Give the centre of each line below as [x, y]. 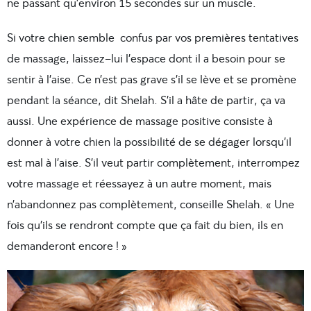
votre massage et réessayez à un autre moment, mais [139, 183]
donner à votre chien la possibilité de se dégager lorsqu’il [149, 142]
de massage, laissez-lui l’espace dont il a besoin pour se [146, 58]
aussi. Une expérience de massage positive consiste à [140, 121]
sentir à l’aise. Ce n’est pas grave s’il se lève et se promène [152, 79]
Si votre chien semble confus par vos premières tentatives [153, 37]
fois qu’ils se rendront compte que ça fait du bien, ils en [145, 225]
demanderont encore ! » [67, 246]
